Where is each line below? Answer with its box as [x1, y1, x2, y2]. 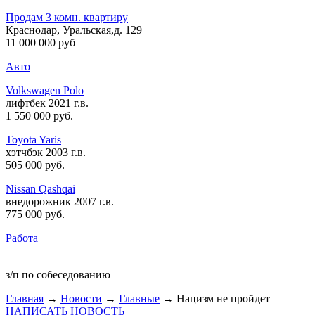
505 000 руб [6, 159, 62, 171]
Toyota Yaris [6, 134, 61, 146]
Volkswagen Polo [6, 84, 84, 96]
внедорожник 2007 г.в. [6, 195, 114, 207]
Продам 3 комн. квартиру [6, 11, 128, 23]
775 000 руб [6, 208, 62, 220]
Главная [6, 292, 44, 304]
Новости [60, 292, 102, 304]
